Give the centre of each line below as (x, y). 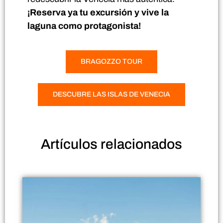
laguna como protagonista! (84, 26)
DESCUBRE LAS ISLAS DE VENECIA (111, 94)
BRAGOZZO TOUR (111, 61)
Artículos (69, 144)
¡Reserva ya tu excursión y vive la (98, 13)
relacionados (140, 144)
